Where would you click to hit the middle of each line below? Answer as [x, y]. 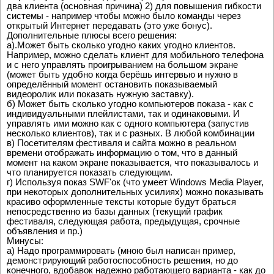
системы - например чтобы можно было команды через [124, 15]
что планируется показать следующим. [90, 172]
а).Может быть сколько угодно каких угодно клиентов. [121, 45]
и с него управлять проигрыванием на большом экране [122, 64]
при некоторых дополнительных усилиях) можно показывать [135, 191]
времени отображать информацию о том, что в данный [122, 152]
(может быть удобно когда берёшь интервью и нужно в [122, 74]
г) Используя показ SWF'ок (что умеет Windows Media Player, [135, 182]
